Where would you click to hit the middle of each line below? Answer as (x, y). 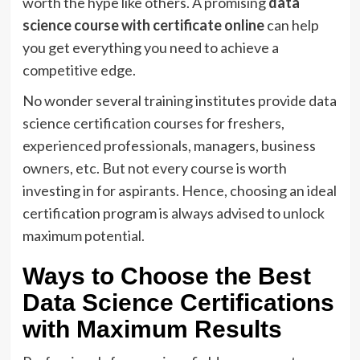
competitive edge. (79, 70)
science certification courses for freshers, (153, 123)
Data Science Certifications (178, 302)
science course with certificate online (143, 25)
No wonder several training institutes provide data (179, 100)
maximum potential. (84, 235)
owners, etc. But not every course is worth (154, 168)
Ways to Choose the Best (166, 276)
